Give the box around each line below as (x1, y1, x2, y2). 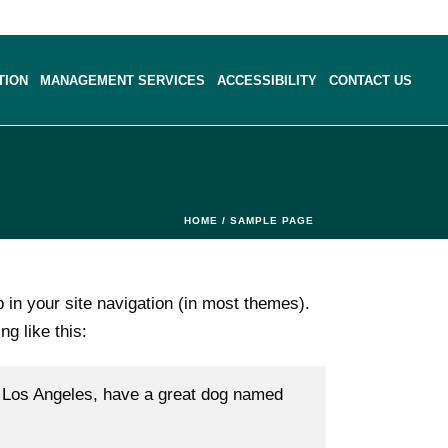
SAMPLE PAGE (230, 215, 314, 226)
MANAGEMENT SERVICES (40, 73, 205, 89)
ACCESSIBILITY (217, 73, 317, 89)
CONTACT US (329, 73, 412, 89)
